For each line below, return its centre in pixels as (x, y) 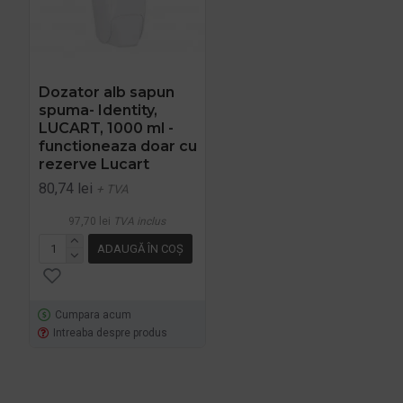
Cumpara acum (93, 314)
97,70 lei (90, 221)
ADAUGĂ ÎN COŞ (140, 248)
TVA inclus (140, 221)
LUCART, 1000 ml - (106, 128)
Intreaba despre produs (110, 332)
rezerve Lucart (94, 164)
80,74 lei (66, 188)
